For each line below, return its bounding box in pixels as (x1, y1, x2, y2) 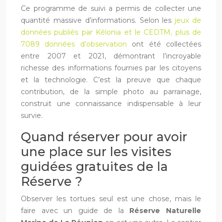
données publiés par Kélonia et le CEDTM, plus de (21, 27, 201, 37)
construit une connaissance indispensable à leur (21, 99, 201, 108)
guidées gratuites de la (21, 159, 168, 174)
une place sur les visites (21, 144, 171, 159)
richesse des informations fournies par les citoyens (21, 63, 201, 72)
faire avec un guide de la (21, 206, 130, 215)
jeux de (175, 15, 202, 25)
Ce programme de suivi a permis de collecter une (21, 3, 201, 13)
